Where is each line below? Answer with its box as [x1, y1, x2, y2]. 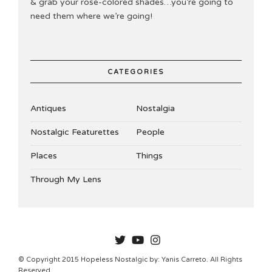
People [136, 126, 165, 137]
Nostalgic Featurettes [30, 126, 119, 137]
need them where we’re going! [30, 10, 152, 21]
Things [136, 150, 163, 161]
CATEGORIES [107, 67, 165, 76]
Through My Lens [30, 174, 101, 185]
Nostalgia [136, 103, 175, 114]
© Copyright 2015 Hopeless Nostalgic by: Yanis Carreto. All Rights [18, 255, 242, 263]
